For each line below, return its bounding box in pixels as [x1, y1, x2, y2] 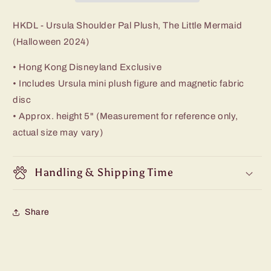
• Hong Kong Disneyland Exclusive [13, 62, 162, 72]
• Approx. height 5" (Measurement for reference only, [13, 111, 238, 121]
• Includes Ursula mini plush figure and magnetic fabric [13, 78, 245, 88]
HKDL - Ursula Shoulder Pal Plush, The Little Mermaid [13, 20, 243, 30]
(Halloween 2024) [13, 36, 90, 47]
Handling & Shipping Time [34, 165, 174, 179]
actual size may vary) [13, 127, 103, 137]
